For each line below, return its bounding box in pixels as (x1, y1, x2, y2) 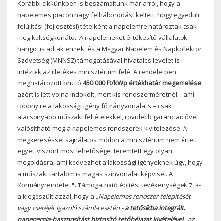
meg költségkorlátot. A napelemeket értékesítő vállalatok (17, 33, 187, 42)
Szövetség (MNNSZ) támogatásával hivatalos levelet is (17, 55, 180, 65)
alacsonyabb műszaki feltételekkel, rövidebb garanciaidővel (17, 112, 198, 121)
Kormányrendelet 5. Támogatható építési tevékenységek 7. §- (17, 180, 201, 189)
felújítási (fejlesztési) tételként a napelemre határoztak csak (17, 21, 197, 31)
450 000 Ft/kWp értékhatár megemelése (83, 78, 201, 87)
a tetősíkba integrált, (125, 203, 185, 212)
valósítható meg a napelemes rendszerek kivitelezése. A (17, 123, 187, 133)
